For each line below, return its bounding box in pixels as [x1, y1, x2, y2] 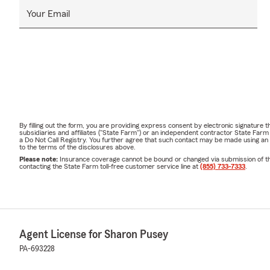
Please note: [19, 155, 60, 163]
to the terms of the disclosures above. [19, 143, 136, 151]
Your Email [27, 8, 70, 19]
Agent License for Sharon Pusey [19, 228, 168, 240]
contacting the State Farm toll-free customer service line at [19, 162, 200, 170]
